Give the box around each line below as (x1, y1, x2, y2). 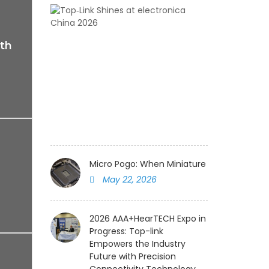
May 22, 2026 (100, 174, 157, 186)
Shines (208, 17, 235, 29)
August (208, 95, 237, 107)
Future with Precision (89, 250, 176, 262)
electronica (208, 42, 256, 54)
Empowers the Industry (89, 238, 186, 250)
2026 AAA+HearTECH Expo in (89, 213, 206, 225)
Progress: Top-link (89, 225, 163, 237)
